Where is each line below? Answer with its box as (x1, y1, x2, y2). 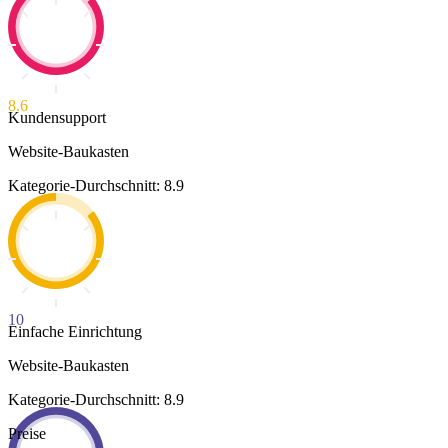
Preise (8, 425, 46, 443)
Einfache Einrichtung (8, 323, 142, 341)
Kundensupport (8, 109, 106, 127)
